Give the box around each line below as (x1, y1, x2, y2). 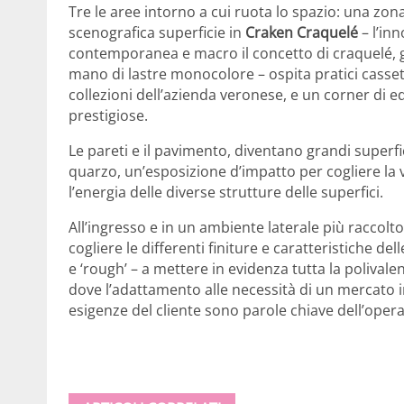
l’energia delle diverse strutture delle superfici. (69, 181, 383, 202)
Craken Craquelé (245, 22, 358, 42)
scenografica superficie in (69, 22, 245, 42)
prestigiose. (69, 105, 148, 125)
